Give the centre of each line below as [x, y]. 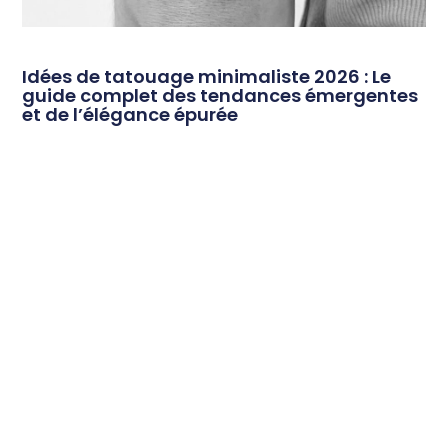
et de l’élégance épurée [130, 115]
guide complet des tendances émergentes [220, 96]
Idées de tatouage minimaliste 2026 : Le [207, 77]
